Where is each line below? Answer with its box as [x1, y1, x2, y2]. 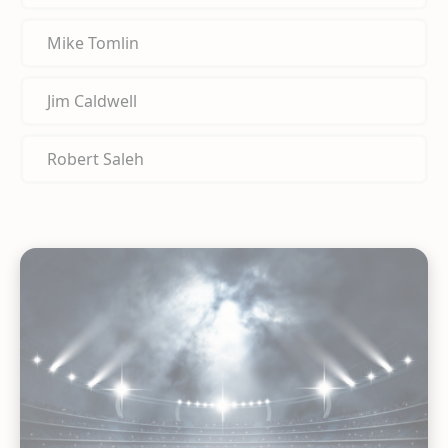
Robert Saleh [47, 148, 144, 171]
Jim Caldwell [47, 90, 137, 113]
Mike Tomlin [47, 32, 139, 55]
